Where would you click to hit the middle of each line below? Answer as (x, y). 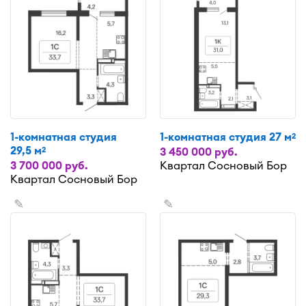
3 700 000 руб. (49, 166)
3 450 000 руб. (199, 152)
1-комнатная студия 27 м (226, 137)
